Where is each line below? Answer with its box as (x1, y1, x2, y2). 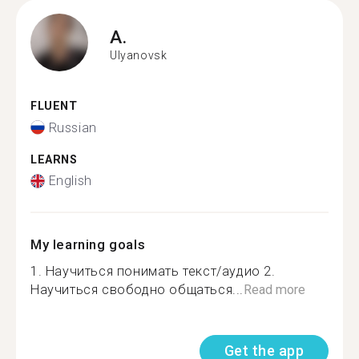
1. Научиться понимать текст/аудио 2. (30, 264, 276, 279)
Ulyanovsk (110, 48, 167, 62)
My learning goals (30, 236, 146, 252)
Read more (244, 282, 305, 297)
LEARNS (30, 152, 78, 167)
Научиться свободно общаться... (30, 282, 244, 297)
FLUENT (30, 99, 78, 113)
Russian (48, 119, 97, 135)
